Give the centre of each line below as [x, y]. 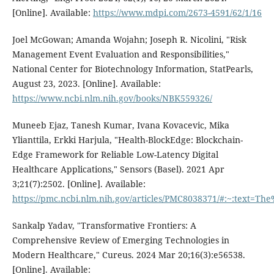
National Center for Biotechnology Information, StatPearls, [132, 69]
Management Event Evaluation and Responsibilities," [120, 54]
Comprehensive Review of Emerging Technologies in [120, 240]
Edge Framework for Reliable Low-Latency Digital [115, 155]
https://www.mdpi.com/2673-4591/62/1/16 [177, 13]
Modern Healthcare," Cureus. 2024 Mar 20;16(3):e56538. [128, 255]
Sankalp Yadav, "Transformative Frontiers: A [104, 226]
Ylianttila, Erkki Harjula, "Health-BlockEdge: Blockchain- [127, 140]
